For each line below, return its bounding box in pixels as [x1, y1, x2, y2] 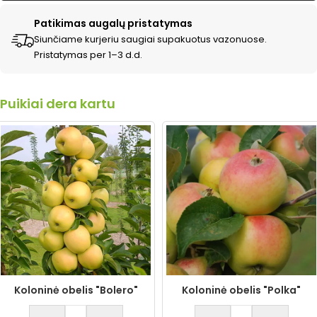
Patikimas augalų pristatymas [34, 16, 192, 30]
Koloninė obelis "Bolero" [13, 283, 138, 297]
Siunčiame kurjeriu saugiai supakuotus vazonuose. [34, 33, 267, 46]
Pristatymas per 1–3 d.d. [34, 48, 142, 62]
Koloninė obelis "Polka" [182, 283, 301, 297]
